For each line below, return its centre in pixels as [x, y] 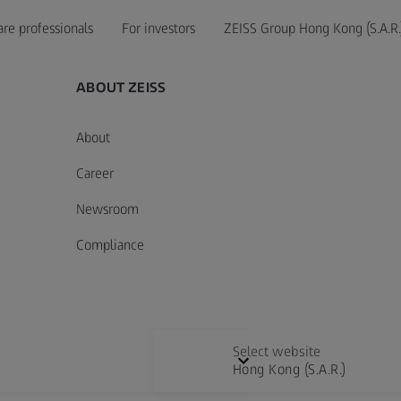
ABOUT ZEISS [121, 87]
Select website [276, 351]
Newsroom [108, 209]
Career [95, 173]
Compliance [111, 245]
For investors [158, 28]
